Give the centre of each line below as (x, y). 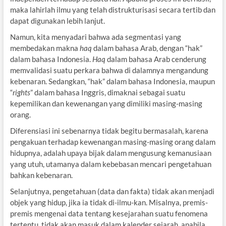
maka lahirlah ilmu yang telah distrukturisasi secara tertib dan (112, 10)
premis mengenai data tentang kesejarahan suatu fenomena (109, 214)
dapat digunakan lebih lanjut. (57, 21)
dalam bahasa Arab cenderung (156, 59)
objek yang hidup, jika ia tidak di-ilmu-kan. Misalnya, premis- (109, 203)
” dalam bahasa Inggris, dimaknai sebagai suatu (107, 93)
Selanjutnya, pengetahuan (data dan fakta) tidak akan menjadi (112, 191)
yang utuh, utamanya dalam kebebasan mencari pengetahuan (110, 164)
